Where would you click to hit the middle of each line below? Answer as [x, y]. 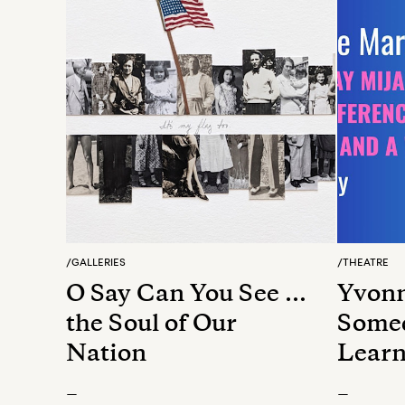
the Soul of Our [151, 325]
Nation [106, 355]
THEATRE [366, 262]
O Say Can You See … [186, 296]
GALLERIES [99, 262]
